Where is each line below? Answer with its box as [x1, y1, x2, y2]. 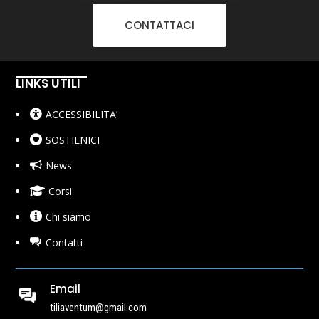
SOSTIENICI [45, 133, 100, 147]
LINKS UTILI [16, 75, 81, 93]
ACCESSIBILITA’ [45, 108, 117, 122]
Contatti [45, 236, 83, 250]
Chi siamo [45, 210, 91, 224]
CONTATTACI [125, 18, 194, 33]
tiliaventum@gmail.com [49, 301, 147, 315]
